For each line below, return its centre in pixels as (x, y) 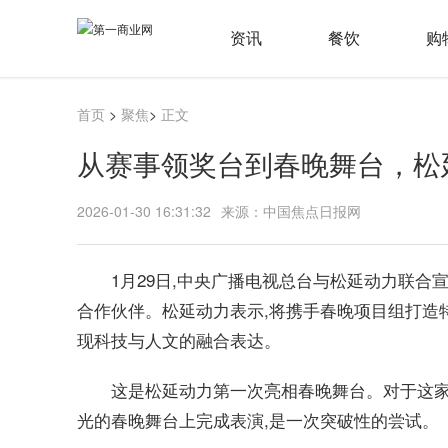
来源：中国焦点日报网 (291, 211)
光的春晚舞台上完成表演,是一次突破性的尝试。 (258, 419)
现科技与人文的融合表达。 (179, 339)
